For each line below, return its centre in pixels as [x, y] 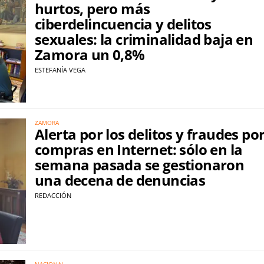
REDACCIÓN [53, 196]
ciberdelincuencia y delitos [123, 24]
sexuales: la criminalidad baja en [144, 39]
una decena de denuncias [120, 180]
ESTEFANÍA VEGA [60, 70]
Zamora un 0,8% [90, 54]
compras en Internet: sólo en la [139, 150]
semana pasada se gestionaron [140, 165]
